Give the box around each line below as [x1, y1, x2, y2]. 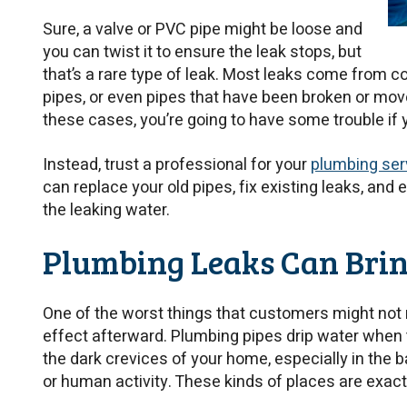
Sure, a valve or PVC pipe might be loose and [43, 17, 362, 43]
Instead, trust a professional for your [43, 152, 311, 177]
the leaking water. [43, 197, 170, 223]
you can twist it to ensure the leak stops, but [43, 40, 362, 65]
